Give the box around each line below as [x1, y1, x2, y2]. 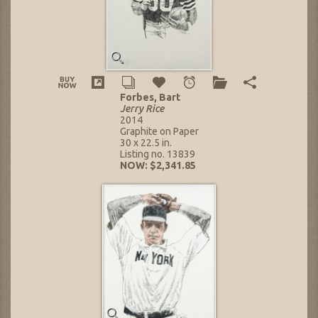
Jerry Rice [119, 102, 164, 114]
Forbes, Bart [119, 91, 180, 103]
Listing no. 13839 [119, 148, 195, 160]
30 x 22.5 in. [119, 136, 172, 148]
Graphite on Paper [119, 125, 199, 137]
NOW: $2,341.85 [119, 159, 196, 171]
